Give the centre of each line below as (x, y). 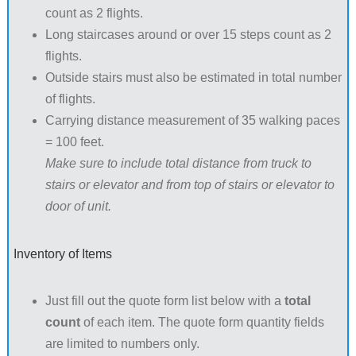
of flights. (70, 99)
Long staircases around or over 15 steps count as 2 (188, 34)
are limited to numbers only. (122, 343)
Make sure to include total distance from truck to (178, 163)
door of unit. (78, 206)
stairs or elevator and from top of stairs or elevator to (190, 184)
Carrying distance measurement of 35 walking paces (192, 120)
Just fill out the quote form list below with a (164, 300)
